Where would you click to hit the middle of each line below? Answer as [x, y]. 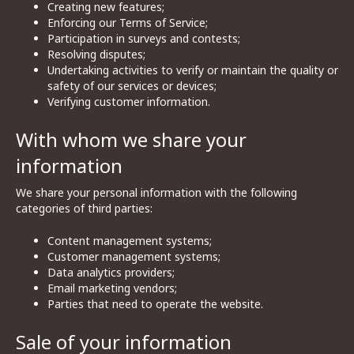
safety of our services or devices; [132, 86]
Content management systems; [130, 241]
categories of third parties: [84, 208]
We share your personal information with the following [156, 192]
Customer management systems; [134, 256]
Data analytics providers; [111, 272]
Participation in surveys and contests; [144, 38]
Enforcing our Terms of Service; [128, 23]
